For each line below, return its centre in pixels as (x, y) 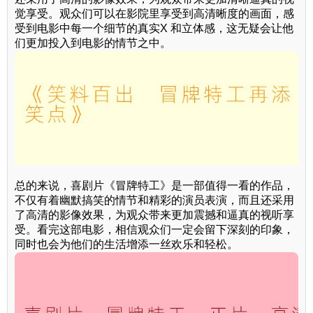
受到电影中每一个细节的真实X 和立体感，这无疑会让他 (154, 29)
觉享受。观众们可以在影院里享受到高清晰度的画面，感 (154, 14)
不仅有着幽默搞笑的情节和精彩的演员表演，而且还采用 (154, 200)
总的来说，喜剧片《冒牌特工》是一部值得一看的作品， (154, 185)
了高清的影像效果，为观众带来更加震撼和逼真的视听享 (154, 214)
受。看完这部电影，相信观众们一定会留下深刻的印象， (154, 229)
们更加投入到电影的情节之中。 (93, 43)
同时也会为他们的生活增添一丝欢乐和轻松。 (126, 244)
